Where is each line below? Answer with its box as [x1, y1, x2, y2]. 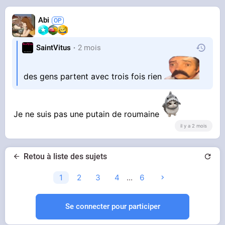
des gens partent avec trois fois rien [24, 71, 165, 82]
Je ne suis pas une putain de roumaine [14, 108, 162, 119]
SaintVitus [36, 43, 71, 52]
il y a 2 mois [180, 123, 207, 129]
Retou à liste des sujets [24, 151, 107, 161]
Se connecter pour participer [65, 201, 160, 211]
